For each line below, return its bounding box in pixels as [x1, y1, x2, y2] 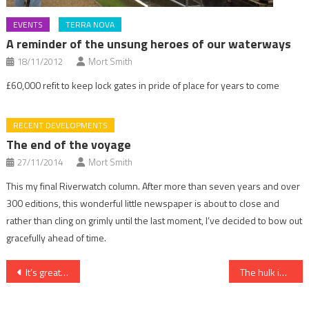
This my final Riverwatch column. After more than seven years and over [6, 179, 301, 194]
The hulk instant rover [279, 265, 287, 280]
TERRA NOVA [66, 18, 115, 32]
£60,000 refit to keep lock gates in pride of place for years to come [6, 78, 280, 93]
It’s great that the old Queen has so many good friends [25, 265, 61, 280]
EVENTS [13, 18, 43, 32]
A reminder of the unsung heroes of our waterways [6, 34, 292, 54]
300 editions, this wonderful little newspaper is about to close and [6, 196, 280, 211]
